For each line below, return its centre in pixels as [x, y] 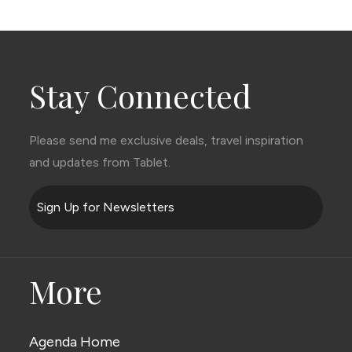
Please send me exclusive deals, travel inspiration [167, 141]
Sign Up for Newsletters [106, 207]
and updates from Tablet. [100, 163]
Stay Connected [141, 96]
